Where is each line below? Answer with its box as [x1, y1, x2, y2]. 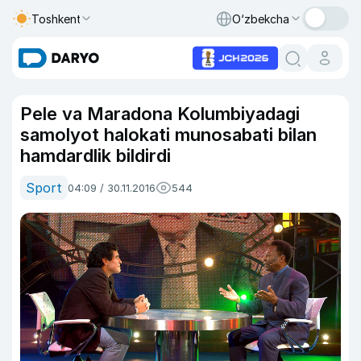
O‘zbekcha [232, 11, 289, 26]
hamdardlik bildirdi [20, 145, 171, 166]
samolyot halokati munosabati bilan [20, 124, 317, 145]
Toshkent [31, 11, 81, 26]
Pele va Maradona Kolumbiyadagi [20, 103, 300, 124]
